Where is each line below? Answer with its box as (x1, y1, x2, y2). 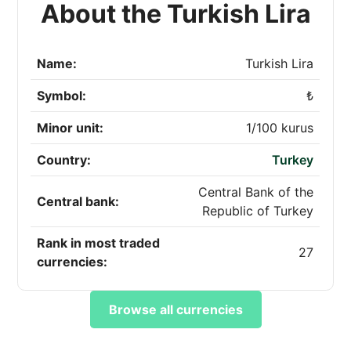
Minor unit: (37, 120, 104, 136)
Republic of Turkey (202, 203, 314, 219)
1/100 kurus (246, 120, 314, 136)
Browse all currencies (108, 302, 243, 317)
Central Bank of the (198, 184, 314, 200)
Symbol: (37, 88, 87, 103)
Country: (37, 152, 92, 168)
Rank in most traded (37, 235, 161, 251)
